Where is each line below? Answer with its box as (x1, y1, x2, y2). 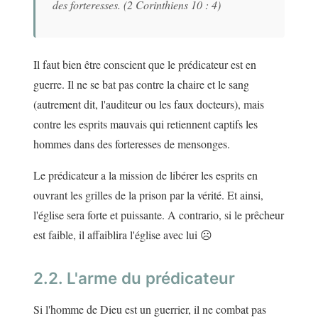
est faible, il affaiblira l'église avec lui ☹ (33, 227, 212, 243)
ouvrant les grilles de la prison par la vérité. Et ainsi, (33, 187, 263, 203)
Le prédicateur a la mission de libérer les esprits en (33, 168, 258, 183)
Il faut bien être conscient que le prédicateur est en (33, 57, 256, 72)
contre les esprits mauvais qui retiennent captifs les (33, 116, 258, 132)
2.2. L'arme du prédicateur (33, 268, 235, 288)
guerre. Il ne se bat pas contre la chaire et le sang (33, 77, 249, 92)
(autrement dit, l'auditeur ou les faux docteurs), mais (33, 97, 264, 112)
